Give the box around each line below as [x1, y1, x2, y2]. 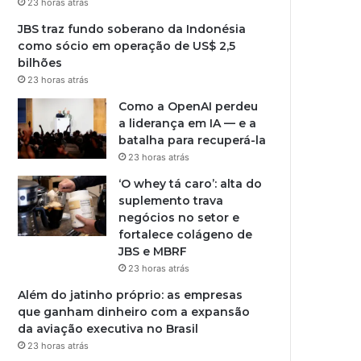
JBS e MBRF [118, 244, 188, 259]
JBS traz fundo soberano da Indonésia [18, 22, 247, 36]
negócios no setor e [118, 210, 240, 225]
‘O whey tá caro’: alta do [118, 176, 263, 191]
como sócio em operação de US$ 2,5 [18, 39, 236, 53]
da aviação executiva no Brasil [18, 322, 199, 336]
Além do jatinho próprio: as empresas [18, 288, 243, 302]
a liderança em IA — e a [118, 116, 257, 131]
